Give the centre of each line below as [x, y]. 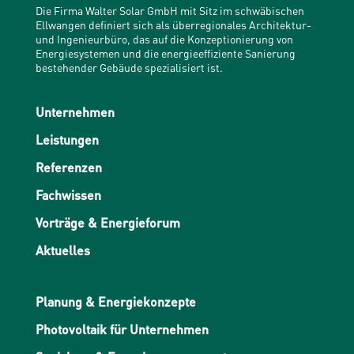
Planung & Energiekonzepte [115, 301]
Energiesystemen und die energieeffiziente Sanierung [165, 53]
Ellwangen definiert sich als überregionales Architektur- [173, 24]
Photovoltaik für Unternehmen [122, 329]
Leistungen [67, 139]
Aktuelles [62, 250]
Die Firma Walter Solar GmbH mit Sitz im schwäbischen [169, 10]
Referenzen [68, 167]
